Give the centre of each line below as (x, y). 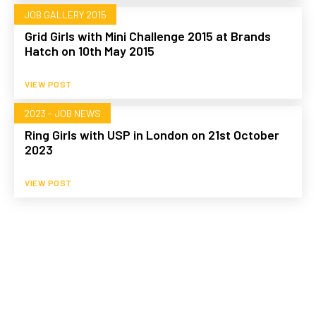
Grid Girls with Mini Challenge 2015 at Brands (148, 36)
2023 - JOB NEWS (62, 113)
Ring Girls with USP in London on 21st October (152, 134)
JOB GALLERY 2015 (65, 14)
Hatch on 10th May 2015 (90, 50)
